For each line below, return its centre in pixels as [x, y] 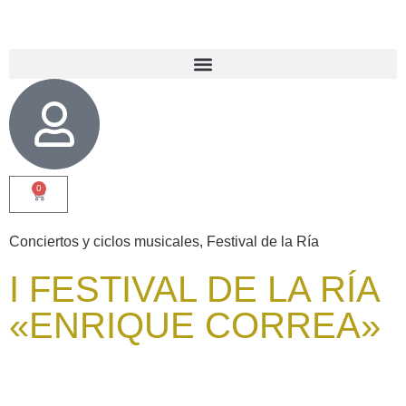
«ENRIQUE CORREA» [195, 325]
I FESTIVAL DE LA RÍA [194, 289]
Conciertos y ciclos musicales [104, 242]
